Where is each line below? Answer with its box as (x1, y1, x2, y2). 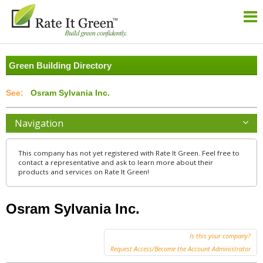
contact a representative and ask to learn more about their (18, 158, 213, 167)
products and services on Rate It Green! (18, 167, 149, 177)
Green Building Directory (9, 60, 112, 71)
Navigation (15, 117, 63, 130)
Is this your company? (190, 231, 251, 241)
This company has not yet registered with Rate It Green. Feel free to (18, 149, 240, 158)
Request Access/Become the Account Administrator (110, 244, 251, 254)
